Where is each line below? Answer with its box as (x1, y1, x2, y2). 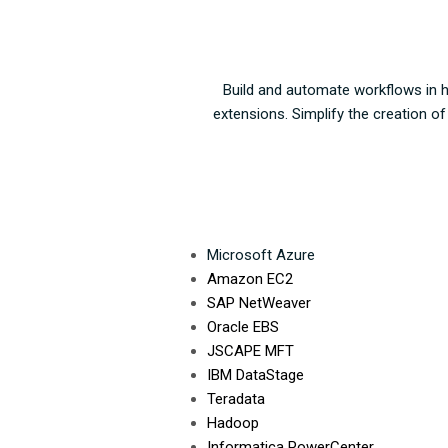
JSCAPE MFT (207, 342, 294, 361)
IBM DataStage (207, 366, 304, 385)
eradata (215, 390, 265, 409)
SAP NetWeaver (207, 294, 311, 313)
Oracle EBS (207, 318, 279, 337)
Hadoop (207, 414, 259, 433)
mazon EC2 (217, 270, 293, 289)
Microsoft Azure (207, 246, 315, 265)
